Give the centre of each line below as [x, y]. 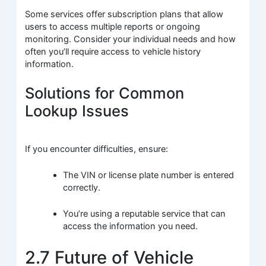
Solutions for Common [105, 93]
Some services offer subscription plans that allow [124, 15]
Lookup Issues [77, 111]
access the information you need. [131, 227]
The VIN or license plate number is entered [149, 175]
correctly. [82, 188]
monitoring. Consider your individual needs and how [131, 39]
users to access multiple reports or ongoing [113, 27]
